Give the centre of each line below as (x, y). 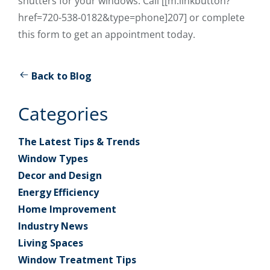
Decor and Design (60, 175)
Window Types (53, 158)
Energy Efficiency (58, 192)
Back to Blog (61, 76)
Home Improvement (67, 209)
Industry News (53, 226)
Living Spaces (51, 243)
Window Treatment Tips (77, 259)
